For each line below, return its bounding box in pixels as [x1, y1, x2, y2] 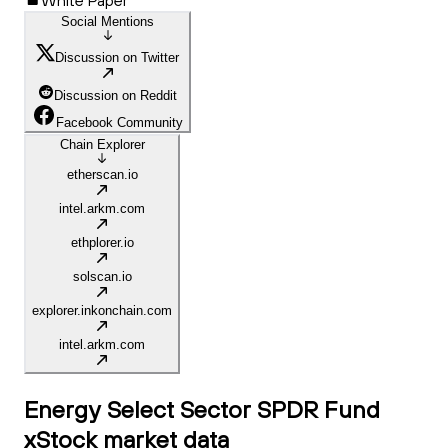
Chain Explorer [59, 137, 145, 153]
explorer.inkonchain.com [32, 303, 172, 319]
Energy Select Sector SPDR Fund [24, 394, 380, 425]
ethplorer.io [70, 235, 134, 251]
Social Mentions [61, 14, 154, 30]
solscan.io [72, 269, 132, 285]
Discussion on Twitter [55, 50, 179, 66]
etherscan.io [66, 167, 138, 183]
